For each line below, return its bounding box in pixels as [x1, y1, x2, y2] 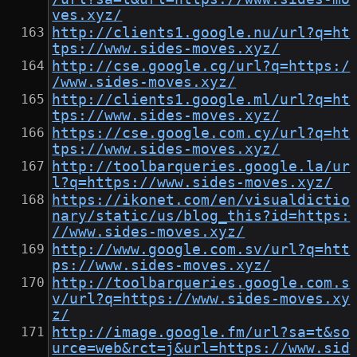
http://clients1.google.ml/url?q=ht [52, 92, 351, 108]
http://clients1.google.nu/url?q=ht [52, 25, 351, 41]
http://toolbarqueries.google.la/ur [52, 159, 351, 175]
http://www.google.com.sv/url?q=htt [52, 241, 351, 258]
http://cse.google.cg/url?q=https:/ [52, 58, 351, 75]
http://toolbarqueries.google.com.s [52, 275, 351, 292]
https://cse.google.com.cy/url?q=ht [52, 125, 351, 142]
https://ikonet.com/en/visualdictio [52, 192, 351, 209]
